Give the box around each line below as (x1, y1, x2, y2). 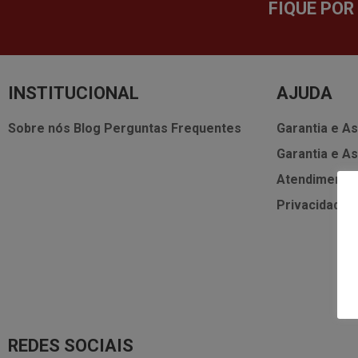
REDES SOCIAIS (7, 336, 133, 356)
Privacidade (276, 197, 348, 213)
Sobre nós (7, 120, 70, 136)
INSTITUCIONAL (7, 82, 139, 103)
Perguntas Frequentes (103, 120, 241, 136)
